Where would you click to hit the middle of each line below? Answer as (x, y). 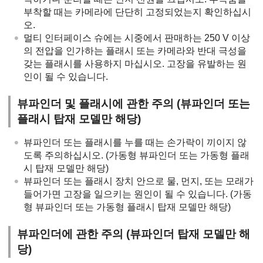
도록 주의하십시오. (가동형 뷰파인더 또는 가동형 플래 (136, 155)
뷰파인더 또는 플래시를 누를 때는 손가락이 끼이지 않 (135, 142)
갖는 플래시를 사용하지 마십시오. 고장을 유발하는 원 (135, 63)
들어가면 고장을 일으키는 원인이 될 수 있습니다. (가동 (138, 194)
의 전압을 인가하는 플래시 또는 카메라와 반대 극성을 (135, 50)
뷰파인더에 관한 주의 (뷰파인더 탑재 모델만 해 (134, 234)
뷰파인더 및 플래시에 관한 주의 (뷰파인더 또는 (134, 103)
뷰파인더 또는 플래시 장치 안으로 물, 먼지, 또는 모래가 (139, 181)
